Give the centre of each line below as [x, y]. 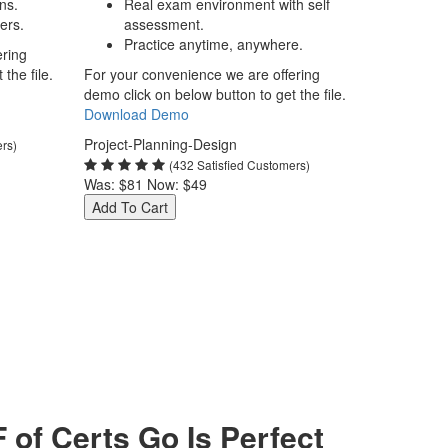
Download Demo [136, 114]
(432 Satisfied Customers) [239, 164]
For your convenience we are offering [201, 74]
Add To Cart [129, 207]
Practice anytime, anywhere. [213, 44]
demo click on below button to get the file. [214, 94]
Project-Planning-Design [160, 144]
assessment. [163, 24]
